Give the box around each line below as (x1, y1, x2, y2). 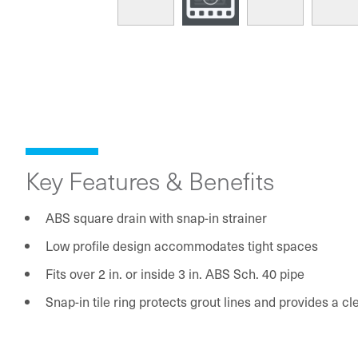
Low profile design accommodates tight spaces (45, 235, 318, 255)
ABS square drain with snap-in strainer (45, 207, 267, 227)
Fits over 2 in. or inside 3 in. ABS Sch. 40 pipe (45, 263, 304, 283)
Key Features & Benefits (26, 163, 274, 197)
